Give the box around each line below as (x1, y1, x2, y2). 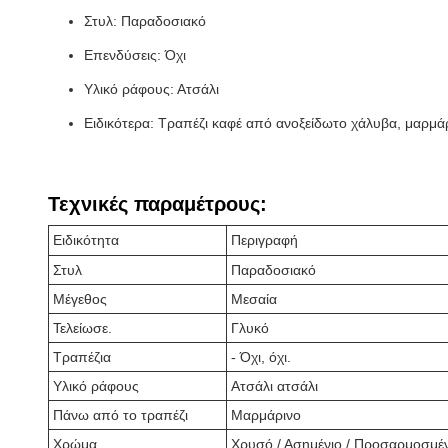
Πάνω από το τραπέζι (53, 407, 188, 423)
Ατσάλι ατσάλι (231, 378, 318, 394)
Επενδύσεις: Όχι (84, 47, 186, 63)
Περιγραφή (231, 232, 298, 248)
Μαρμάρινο (231, 407, 301, 423)
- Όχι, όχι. (231, 349, 291, 365)
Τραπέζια (53, 349, 111, 365)
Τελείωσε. (53, 320, 112, 336)
